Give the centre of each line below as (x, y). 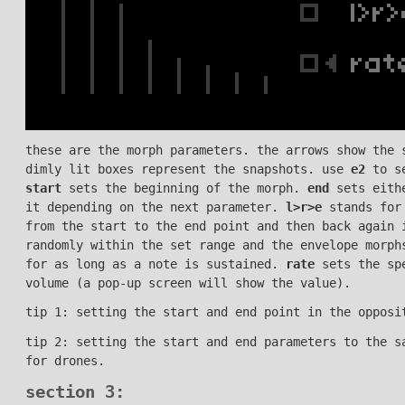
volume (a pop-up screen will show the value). (188, 283)
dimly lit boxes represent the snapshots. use (188, 169)
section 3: (75, 392)
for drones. (65, 360)
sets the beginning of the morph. (184, 188)
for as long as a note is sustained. (155, 264)
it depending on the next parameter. (155, 207)
